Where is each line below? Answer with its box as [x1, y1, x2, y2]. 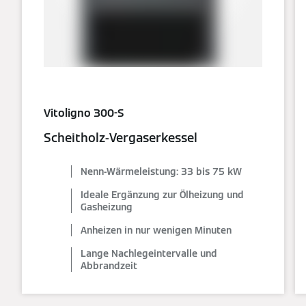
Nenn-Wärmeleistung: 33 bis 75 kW [81, 165, 242, 178]
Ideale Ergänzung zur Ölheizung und [81, 188, 244, 201]
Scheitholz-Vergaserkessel [44, 129, 197, 145]
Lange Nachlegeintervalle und [81, 247, 217, 260]
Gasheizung [81, 200, 133, 213]
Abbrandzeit [81, 259, 137, 272]
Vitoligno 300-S [44, 105, 124, 120]
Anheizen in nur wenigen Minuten [81, 223, 232, 236]
